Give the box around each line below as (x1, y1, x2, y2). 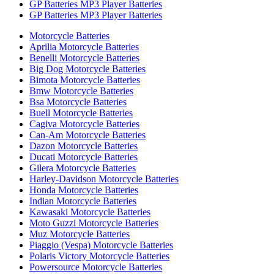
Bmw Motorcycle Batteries (29, 86, 133, 96)
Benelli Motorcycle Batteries (29, 53, 139, 63)
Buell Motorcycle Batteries (29, 108, 133, 118)
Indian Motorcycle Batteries (29, 196, 136, 206)
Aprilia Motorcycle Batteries (29, 42, 139, 52)
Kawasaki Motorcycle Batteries (29, 207, 150, 217)
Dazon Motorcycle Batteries (29, 141, 138, 151)
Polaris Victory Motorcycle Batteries (29, 251, 169, 261)
